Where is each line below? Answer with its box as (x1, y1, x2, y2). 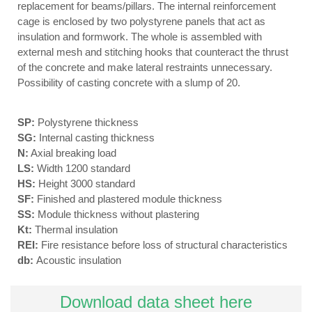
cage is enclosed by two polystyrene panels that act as (17, 15, 265, 28)
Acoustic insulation (36, 254, 121, 267)
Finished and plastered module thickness (34, 193, 222, 205)
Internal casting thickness (36, 132, 155, 144)
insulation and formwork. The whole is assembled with (17, 31, 262, 43)
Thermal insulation (32, 224, 118, 236)
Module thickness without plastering (35, 208, 199, 221)
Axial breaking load (29, 147, 116, 159)
